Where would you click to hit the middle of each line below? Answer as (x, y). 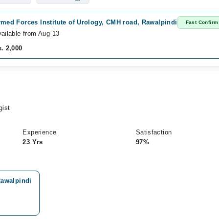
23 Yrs (33, 142)
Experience (40, 132)
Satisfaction (154, 132)
